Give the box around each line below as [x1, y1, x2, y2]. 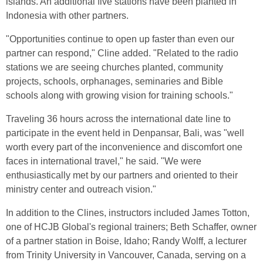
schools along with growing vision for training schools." [6, 90, 233, 100]
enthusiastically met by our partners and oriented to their [6, 170, 238, 180]
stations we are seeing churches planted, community [6, 62, 223, 72]
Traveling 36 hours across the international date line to [6, 114, 231, 124]
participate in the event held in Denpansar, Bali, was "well [6, 128, 244, 138]
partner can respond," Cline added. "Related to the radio [6, 48, 238, 58]
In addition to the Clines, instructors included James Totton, [6, 208, 249, 218]
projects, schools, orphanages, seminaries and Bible [6, 76, 223, 86]
